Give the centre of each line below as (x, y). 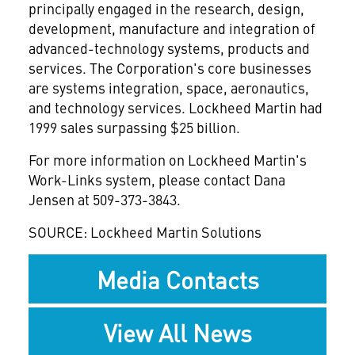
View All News (177, 332)
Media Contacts (177, 279)
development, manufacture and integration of (172, 28)
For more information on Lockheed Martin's (167, 160)
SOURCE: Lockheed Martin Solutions (145, 232)
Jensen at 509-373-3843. (104, 199)
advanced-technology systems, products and (169, 48)
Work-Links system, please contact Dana (157, 179)
